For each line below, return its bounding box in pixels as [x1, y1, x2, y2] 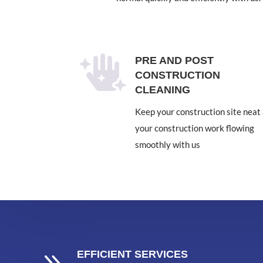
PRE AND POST [134, 55, 214, 67]
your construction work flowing [134, 123, 254, 134]
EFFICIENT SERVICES [77, 248, 188, 260]
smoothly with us [134, 139, 200, 150]
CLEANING [134, 84, 190, 96]
